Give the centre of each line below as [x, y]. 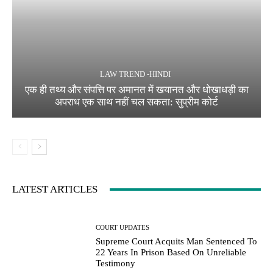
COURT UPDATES [123, 227]
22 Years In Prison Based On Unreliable [171, 252]
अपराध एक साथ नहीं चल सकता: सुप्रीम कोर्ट [136, 102]
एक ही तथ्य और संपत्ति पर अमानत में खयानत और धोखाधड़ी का [136, 90]
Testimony [116, 263]
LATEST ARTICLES [55, 190]
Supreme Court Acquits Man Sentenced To [177, 241]
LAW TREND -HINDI [135, 74]
